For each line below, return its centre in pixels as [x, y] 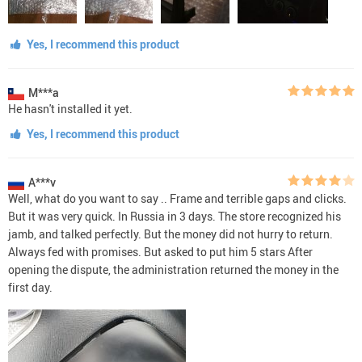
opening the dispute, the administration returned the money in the [173, 269]
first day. [30, 287]
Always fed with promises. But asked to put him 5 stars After [160, 251]
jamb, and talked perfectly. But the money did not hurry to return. [170, 234]
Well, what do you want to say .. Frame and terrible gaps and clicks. [177, 198]
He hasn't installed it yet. [70, 108]
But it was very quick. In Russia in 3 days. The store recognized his [175, 216]
